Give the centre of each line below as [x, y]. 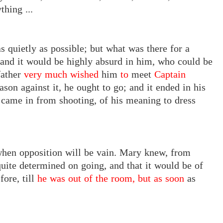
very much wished [61, 74]
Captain [170, 74]
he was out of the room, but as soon [111, 178]
